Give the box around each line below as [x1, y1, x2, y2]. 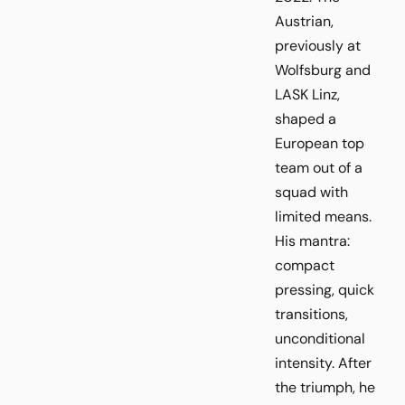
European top [275, 133, 364, 153]
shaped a [275, 108, 336, 128]
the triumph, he [275, 377, 375, 397]
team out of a [275, 157, 363, 177]
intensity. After [275, 353, 372, 372]
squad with [275, 182, 348, 202]
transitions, [275, 304, 348, 324]
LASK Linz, [275, 84, 340, 104]
